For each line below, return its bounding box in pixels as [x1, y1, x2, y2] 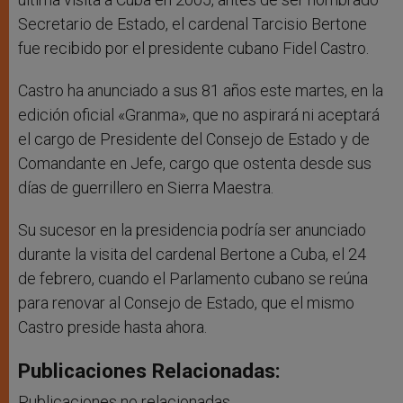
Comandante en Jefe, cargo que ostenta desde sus [18, 154, 372, 174]
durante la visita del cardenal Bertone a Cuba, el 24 [18, 245, 366, 264]
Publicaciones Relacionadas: [18, 359, 281, 383]
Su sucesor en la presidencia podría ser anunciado [18, 220, 366, 240]
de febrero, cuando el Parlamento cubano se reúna [18, 269, 368, 289]
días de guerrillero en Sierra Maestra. [18, 178, 273, 198]
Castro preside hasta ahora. [18, 318, 207, 337]
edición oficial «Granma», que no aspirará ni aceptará [18, 105, 380, 125]
